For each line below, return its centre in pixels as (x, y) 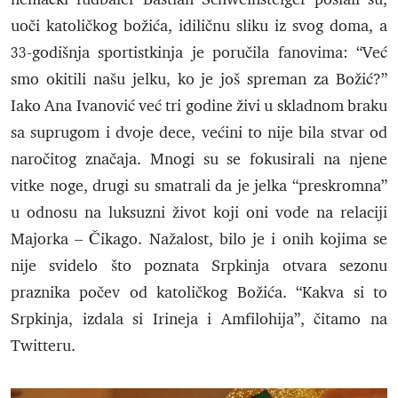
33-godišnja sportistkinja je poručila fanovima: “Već (199, 53)
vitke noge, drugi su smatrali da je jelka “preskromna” (199, 186)
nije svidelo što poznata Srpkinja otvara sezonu (199, 266)
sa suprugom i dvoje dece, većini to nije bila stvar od (199, 133)
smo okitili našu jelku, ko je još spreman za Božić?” (199, 80)
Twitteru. (43, 346)
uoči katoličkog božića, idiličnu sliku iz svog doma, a (199, 26)
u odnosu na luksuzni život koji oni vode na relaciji (199, 213)
